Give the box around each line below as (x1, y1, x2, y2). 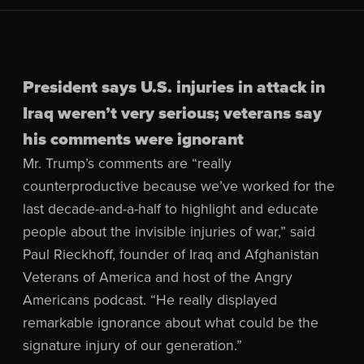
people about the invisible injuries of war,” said (23, 221, 315, 241)
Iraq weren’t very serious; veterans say (23, 101, 322, 125)
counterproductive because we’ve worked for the (23, 175, 335, 196)
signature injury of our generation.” (23, 335, 242, 355)
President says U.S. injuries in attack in (23, 75, 325, 99)
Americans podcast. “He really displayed (23, 289, 277, 310)
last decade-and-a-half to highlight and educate (23, 198, 318, 219)
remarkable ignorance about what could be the (23, 312, 318, 332)
